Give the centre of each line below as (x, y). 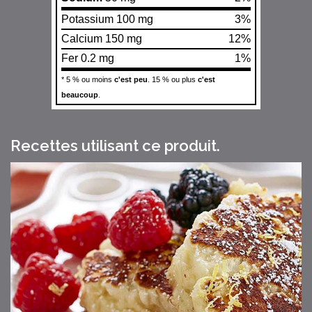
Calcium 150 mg (102, 39)
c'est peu (131, 80)
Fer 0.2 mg (88, 58)
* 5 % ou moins (88, 80)
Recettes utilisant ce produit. (115, 146)
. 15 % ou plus (173, 80)
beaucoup (80, 95)
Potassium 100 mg (107, 19)
